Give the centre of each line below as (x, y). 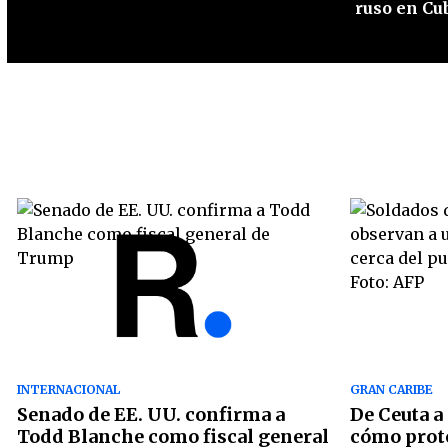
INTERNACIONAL (68, 389)
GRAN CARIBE (391, 389)
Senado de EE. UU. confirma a (151, 414)
